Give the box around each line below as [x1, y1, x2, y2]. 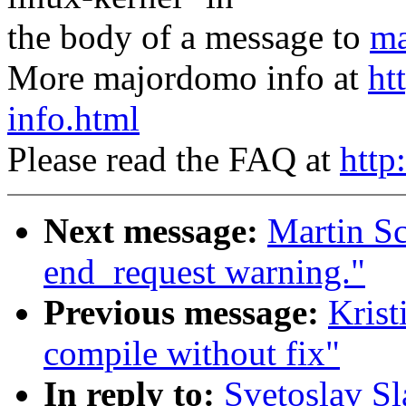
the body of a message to [7, 17, 370, 57]
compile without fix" [43, 333, 340, 373]
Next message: [43, 211, 258, 251]
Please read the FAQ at [7, 140, 340, 179]
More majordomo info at [7, 58, 368, 98]
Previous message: [43, 293, 319, 333]
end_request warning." [43, 252, 365, 292]
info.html [7, 99, 140, 139]
